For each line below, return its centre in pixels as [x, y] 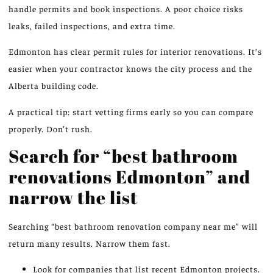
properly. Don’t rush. [51, 128]
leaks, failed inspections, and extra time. [92, 25]
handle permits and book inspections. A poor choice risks [126, 8]
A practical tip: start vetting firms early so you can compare [131, 111]
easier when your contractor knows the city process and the [130, 69]
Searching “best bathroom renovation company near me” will [133, 226]
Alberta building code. [54, 86]
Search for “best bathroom [123, 155]
